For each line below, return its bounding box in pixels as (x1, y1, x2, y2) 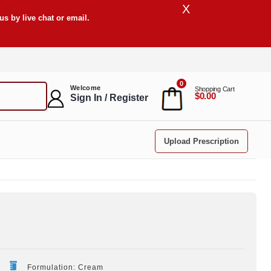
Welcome (70, 84, 101, 91)
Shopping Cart (195, 85, 235, 93)
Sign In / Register (70, 93, 148, 103)
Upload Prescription (164, 136, 239, 146)
